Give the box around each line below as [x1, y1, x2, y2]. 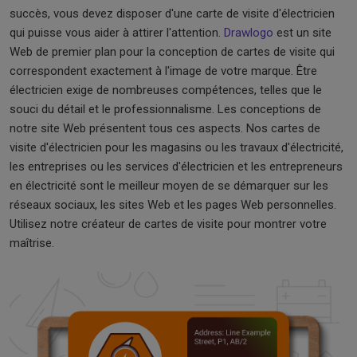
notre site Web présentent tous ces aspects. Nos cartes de [10, 120, 320, 135]
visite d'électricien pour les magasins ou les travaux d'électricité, [10, 139, 343, 155]
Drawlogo [224, 25, 273, 40]
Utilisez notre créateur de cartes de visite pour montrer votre [10, 216, 327, 231]
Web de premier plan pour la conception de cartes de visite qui [10, 44, 335, 59]
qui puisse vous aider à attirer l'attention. [10, 25, 224, 40]
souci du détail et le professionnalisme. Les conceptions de [10, 101, 321, 116]
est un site [273, 25, 331, 40]
